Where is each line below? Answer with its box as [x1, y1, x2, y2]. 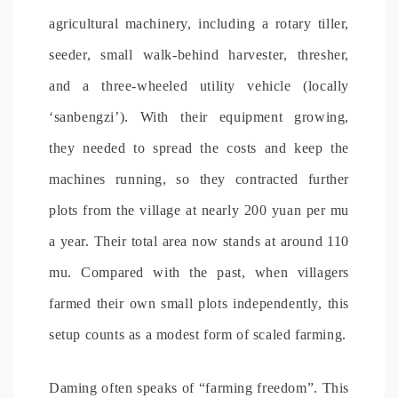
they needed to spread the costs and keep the [49, 139, 349, 155]
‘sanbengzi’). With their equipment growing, [49, 108, 349, 124]
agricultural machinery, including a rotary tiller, [49, 15, 349, 31]
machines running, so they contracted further [49, 171, 349, 187]
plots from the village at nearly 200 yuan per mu [49, 202, 349, 218]
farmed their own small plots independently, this [49, 295, 349, 311]
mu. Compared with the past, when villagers [49, 264, 349, 280]
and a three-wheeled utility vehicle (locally [49, 77, 349, 93]
